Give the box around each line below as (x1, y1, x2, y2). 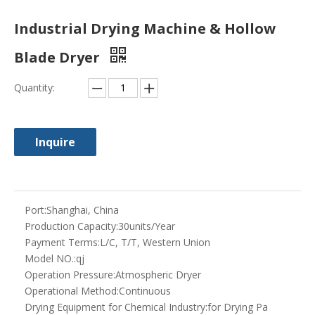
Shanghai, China (46, 203, 119, 217)
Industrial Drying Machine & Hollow (14, 19, 276, 39)
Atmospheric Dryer (115, 268, 201, 282)
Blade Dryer (14, 48, 103, 67)
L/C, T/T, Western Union (100, 236, 210, 250)
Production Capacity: (25, 219, 118, 233)
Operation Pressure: (25, 268, 115, 282)
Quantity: (14, 81, 55, 95)
